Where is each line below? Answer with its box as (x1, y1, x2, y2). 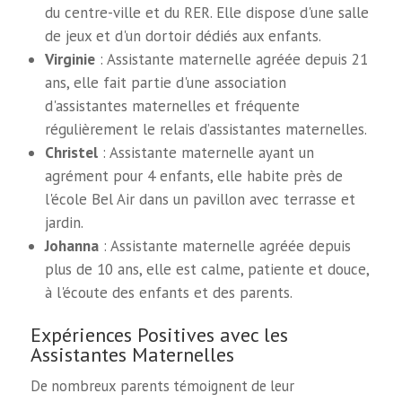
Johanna (45, 234, 100, 256)
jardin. (45, 212, 84, 232)
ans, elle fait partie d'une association (45, 72, 287, 92)
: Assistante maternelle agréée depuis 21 (95, 48, 369, 69)
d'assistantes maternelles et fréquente (45, 95, 301, 116)
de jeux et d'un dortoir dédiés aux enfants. (45, 25, 322, 46)
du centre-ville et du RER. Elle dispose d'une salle (45, 2, 370, 22)
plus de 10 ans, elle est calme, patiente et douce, (45, 258, 370, 279)
